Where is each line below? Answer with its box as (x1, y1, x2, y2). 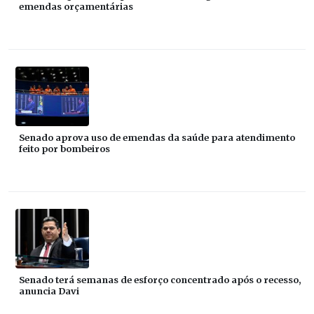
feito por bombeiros (19, 143, 110, 155)
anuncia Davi (19, 285, 79, 297)
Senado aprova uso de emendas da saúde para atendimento (19, 132, 295, 144)
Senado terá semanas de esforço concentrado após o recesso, (19, 274, 301, 286)
